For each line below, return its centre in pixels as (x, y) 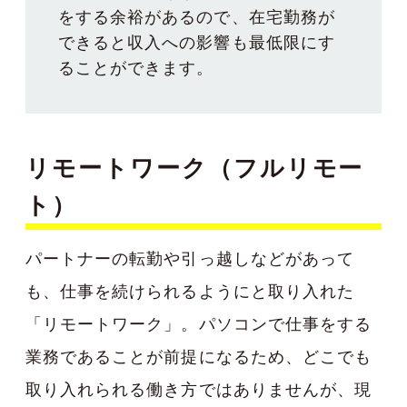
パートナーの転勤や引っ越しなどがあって (190, 258)
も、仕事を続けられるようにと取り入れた (190, 291)
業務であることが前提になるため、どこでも (199, 356)
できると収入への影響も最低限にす (197, 42)
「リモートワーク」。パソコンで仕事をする (199, 323)
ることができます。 (136, 67)
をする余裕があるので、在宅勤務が (197, 16)
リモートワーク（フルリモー (195, 167)
